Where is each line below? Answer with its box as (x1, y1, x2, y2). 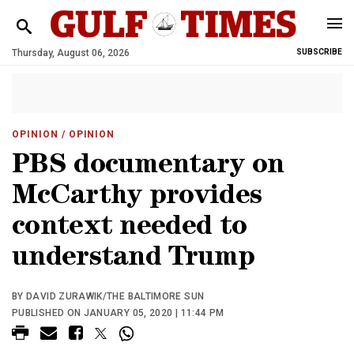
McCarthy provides (12, 184, 262, 212)
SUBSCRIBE (296, 47, 342, 56)
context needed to (12, 215, 247, 243)
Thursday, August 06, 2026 (12, 47, 130, 58)
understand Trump (12, 246, 254, 273)
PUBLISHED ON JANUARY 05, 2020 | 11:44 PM (12, 307, 224, 318)
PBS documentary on (12, 153, 284, 181)
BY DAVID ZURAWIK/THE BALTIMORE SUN (12, 291, 205, 302)
